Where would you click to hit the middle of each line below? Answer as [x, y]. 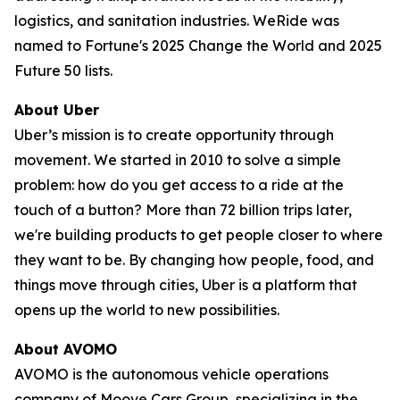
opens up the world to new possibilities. [147, 309]
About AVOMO [66, 349]
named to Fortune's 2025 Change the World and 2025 [198, 45]
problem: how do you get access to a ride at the [179, 184]
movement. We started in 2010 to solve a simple [178, 159]
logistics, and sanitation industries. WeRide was [177, 20]
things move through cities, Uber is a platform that [186, 284]
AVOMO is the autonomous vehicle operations [171, 374]
